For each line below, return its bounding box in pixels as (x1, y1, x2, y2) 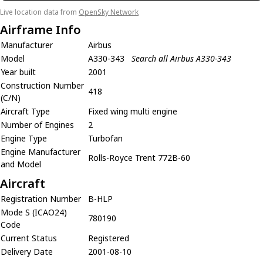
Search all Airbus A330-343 (131, 53, 231, 64)
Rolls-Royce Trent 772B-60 (88, 152, 190, 163)
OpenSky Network (79, 7, 139, 17)
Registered (88, 232, 129, 244)
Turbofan (88, 133, 123, 144)
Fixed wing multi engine (88, 106, 177, 117)
